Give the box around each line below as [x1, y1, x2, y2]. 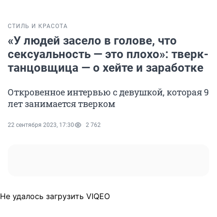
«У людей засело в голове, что [8, 34, 177, 48]
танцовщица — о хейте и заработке [8, 61, 203, 75]
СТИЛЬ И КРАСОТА [8, 23, 68, 30]
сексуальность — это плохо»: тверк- [8, 47, 208, 62]
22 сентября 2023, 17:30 [8, 122, 74, 129]
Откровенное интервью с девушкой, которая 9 [8, 86, 209, 98]
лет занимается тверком [8, 98, 115, 110]
